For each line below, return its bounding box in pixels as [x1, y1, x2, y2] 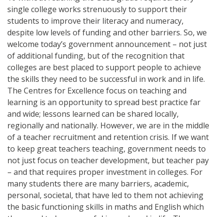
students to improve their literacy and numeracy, [7, 15, 184, 26]
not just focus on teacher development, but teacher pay [7, 155, 209, 166]
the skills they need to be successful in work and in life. [7, 73, 205, 84]
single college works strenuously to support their [7, 3, 187, 15]
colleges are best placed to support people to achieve [7, 62, 201, 73]
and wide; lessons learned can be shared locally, [7, 108, 179, 119]
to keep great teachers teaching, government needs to [7, 143, 206, 154]
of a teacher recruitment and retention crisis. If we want [7, 131, 209, 142]
